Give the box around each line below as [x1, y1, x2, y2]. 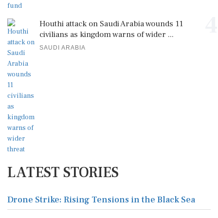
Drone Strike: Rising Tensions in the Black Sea [7, 194, 195, 205]
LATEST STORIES [7, 163, 119, 182]
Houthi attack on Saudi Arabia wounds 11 [39, 18, 183, 29]
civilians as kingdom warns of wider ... [39, 29, 174, 40]
